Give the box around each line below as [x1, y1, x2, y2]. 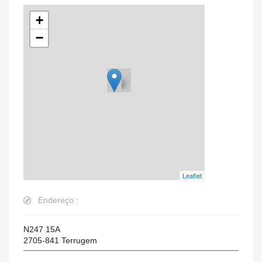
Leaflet [182, 171, 202, 181]
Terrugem [61, 236, 97, 246]
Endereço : [38, 195, 78, 205]
